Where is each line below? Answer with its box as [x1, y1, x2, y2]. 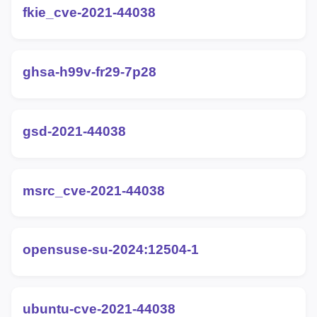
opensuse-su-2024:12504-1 [23, 242, 199, 258]
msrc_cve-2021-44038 [23, 183, 165, 198]
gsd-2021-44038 [23, 123, 126, 139]
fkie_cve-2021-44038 [23, 5, 156, 21]
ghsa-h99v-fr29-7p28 [23, 64, 156, 80]
